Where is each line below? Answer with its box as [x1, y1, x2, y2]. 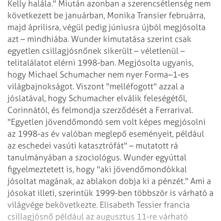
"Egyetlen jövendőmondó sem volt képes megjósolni [7, 116, 206, 127]
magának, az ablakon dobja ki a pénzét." [37, 176, 190, 186]
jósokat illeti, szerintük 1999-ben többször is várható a [7, 187, 214, 198]
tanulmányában [7, 152, 67, 162]
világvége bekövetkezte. [7, 199, 98, 210]
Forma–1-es [143, 69, 189, 79]
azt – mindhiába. [7, 34, 69, 44]
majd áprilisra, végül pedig [7, 22, 107, 32]
